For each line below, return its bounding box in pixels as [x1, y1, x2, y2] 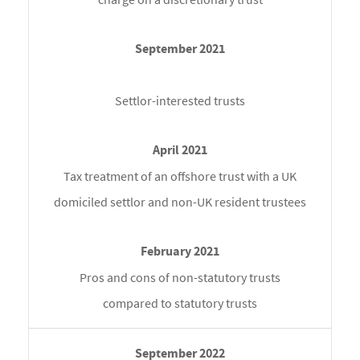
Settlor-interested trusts [115, 92, 245, 109]
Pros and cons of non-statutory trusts [80, 269, 280, 286]
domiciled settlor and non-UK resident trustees [54, 194, 306, 211]
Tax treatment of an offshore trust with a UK [63, 168, 297, 185]
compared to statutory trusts [103, 295, 257, 312]
